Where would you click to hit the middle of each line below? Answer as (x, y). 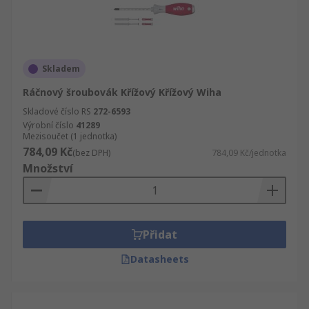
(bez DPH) (91, 153)
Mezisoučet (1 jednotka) (70, 136)
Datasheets (159, 259)
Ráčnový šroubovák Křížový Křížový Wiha (122, 92)
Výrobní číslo (48, 125)
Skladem (61, 69)
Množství (48, 168)
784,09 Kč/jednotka (249, 153)
